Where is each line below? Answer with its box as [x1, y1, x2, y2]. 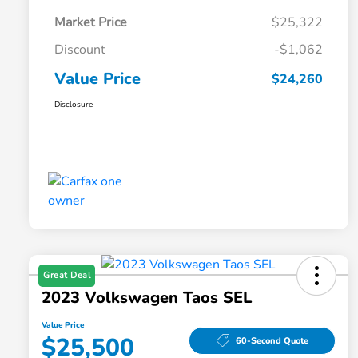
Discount [54, 41, 105, 59]
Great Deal [43, 269, 90, 282]
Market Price [54, 14, 127, 32]
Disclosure [54, 99, 93, 111]
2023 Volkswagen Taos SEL [42, 287, 252, 309]
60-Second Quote [235, 334, 308, 347]
